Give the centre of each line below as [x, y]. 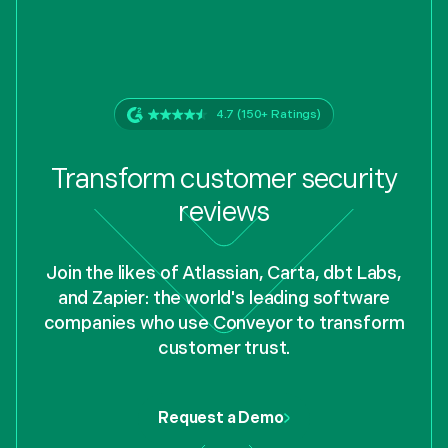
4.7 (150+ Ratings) [268, 114]
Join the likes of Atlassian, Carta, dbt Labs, [224, 273]
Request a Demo [221, 418]
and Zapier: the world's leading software [224, 298]
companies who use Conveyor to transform [224, 323]
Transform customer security [224, 179]
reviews [224, 212]
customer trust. [224, 348]
